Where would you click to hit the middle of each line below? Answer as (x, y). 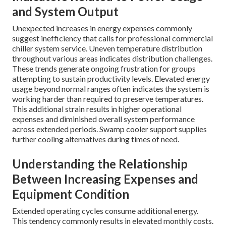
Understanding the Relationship (100, 164)
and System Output (65, 12)
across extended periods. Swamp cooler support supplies (109, 129)
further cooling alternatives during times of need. (96, 139)
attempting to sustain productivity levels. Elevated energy (111, 79)
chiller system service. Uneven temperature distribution (107, 48)
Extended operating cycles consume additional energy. (105, 211)
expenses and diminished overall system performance (103, 119)
